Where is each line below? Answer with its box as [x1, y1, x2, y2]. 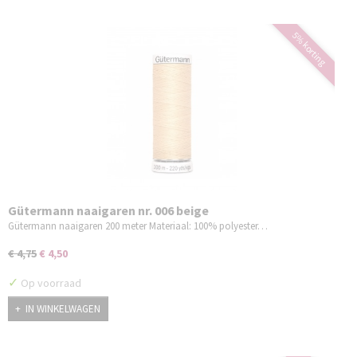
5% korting [289, 29, 329, 69]
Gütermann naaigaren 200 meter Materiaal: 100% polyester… [8, 219, 268, 233]
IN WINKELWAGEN [25, 301, 100, 316]
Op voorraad [18, 276, 81, 291]
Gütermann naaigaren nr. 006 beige [8, 202, 209, 219]
